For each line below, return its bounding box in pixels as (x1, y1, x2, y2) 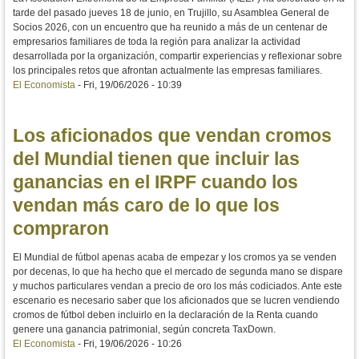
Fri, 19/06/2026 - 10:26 (83, 337, 182, 349)
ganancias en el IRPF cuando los (13, 171, 298, 193)
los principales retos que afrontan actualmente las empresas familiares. (13, 65, 322, 77)
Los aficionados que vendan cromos (13, 125, 332, 147)
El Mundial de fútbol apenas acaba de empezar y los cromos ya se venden (13, 251, 337, 263)
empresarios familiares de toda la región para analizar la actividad (13, 36, 301, 48)
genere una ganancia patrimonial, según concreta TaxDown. (13, 323, 276, 335)
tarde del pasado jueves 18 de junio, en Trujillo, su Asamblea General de (13, 7, 329, 19)
